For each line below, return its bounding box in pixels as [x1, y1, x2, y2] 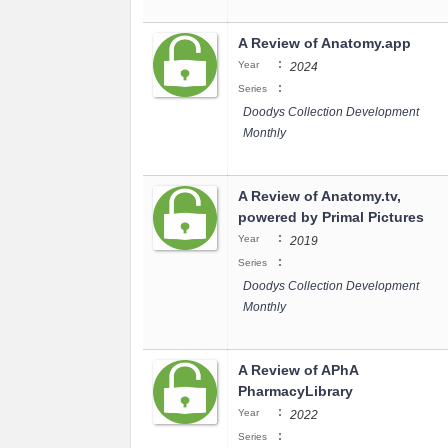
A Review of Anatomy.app [238, 35, 411, 51]
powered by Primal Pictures [238, 209, 424, 225]
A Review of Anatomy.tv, [238, 188, 401, 204]
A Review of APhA [238, 362, 358, 378]
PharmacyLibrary [238, 383, 353, 399]
